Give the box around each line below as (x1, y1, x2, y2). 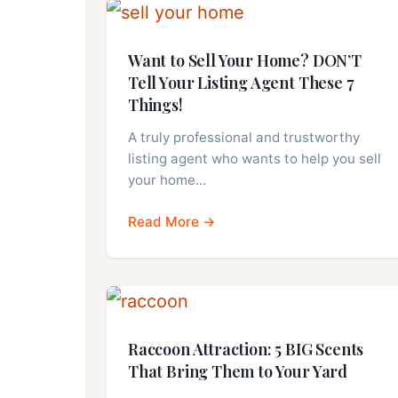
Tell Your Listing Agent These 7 (128, 72, 354, 94)
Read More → (128, 213, 216, 231)
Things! (128, 94, 183, 116)
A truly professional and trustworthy (128, 129, 360, 147)
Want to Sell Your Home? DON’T (128, 50, 362, 72)
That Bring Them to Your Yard (128, 361, 347, 383)
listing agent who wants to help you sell (128, 150, 381, 168)
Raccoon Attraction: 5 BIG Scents (128, 338, 364, 361)
